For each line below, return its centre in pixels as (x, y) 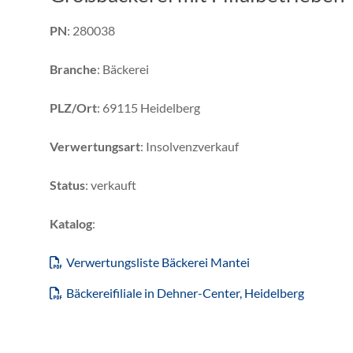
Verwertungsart (95, 146)
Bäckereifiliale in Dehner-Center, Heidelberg (185, 292)
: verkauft (111, 184)
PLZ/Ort (73, 107)
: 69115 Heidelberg (149, 107)
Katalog (71, 223)
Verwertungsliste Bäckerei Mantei (158, 262)
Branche (73, 69)
